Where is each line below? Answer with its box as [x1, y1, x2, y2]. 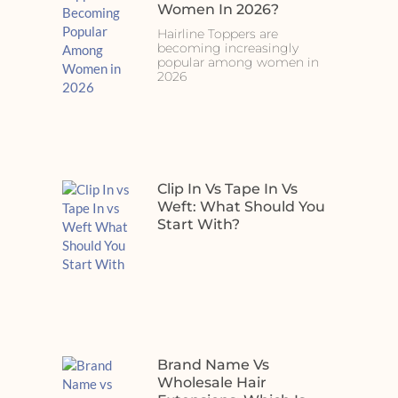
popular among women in [156, 54, 319, 70]
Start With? [156, 215, 240, 233]
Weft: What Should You [156, 197, 325, 215]
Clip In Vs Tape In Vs [156, 179, 298, 197]
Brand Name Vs [156, 356, 269, 374]
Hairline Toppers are [156, 26, 278, 42]
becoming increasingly [156, 40, 298, 56]
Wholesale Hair [156, 374, 267, 392]
